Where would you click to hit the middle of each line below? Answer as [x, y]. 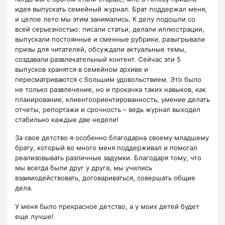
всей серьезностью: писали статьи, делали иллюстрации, [110, 29]
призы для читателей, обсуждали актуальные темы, [101, 49]
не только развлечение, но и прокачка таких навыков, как [110, 89]
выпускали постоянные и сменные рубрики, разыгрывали [110, 39]
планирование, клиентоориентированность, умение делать [113, 99]
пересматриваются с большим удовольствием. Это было [108, 79]
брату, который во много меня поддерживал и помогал [106, 148]
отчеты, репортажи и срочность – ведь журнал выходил [108, 109]
